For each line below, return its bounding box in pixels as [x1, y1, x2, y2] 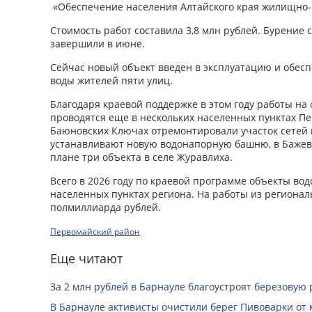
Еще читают [50, 249, 123, 267]
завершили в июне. [50, 36, 145, 50]
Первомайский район [50, 225, 140, 237]
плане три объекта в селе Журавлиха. [50, 150, 233, 164]
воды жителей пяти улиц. [50, 73, 173, 87]
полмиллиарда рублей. [50, 200, 161, 214]
